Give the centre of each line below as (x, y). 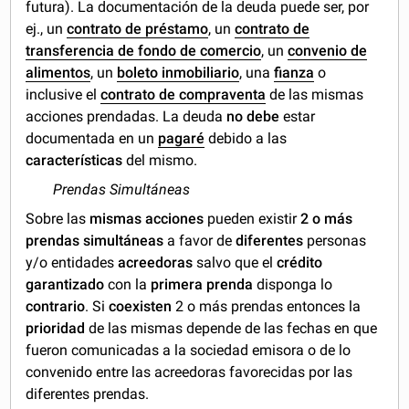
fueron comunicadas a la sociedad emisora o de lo (189, 351)
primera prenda (202, 285)
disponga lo (293, 285)
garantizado (65, 285)
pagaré (182, 139)
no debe (253, 117)
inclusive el (63, 95)
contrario (56, 307)
